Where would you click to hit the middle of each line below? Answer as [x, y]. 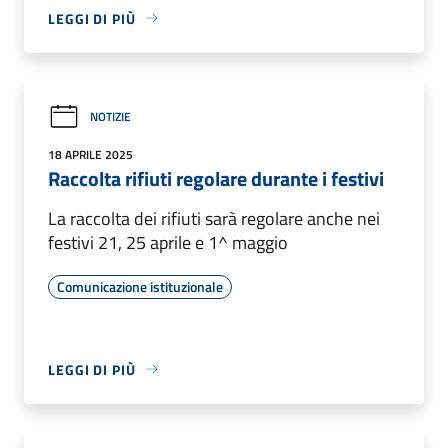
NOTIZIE [110, 117]
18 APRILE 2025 [90, 154]
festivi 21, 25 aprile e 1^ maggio [172, 242]
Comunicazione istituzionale [140, 286]
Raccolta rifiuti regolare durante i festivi [216, 178]
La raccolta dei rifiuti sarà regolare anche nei [214, 218]
